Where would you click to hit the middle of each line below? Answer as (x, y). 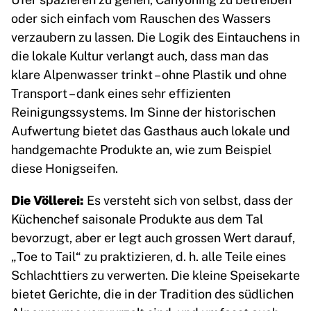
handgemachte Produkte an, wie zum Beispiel (141, 149)
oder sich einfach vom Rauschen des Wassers (141, 18)
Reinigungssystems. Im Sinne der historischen (143, 111)
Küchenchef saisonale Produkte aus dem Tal (137, 218)
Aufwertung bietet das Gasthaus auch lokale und (151, 130)
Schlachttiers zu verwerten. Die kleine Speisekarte (155, 275)
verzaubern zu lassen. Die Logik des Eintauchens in (155, 36)
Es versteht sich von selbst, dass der (190, 200)
